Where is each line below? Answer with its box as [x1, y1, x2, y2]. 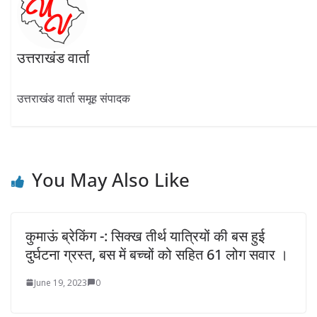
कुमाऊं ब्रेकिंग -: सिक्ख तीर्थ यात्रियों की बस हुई [25, 226, 265, 246]
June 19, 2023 [34, 276, 87, 289]
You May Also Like [32, 166, 190, 192]
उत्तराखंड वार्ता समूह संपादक [17, 91, 131, 107]
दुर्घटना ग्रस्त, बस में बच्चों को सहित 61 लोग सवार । [25, 244, 288, 264]
